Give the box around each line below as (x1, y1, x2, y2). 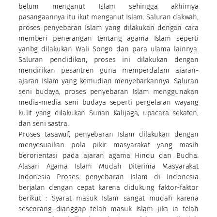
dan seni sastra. (18, 119, 71, 128)
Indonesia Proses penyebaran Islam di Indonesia (18, 172, 199, 181)
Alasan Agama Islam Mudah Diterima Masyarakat (18, 161, 199, 170)
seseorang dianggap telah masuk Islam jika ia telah (18, 204, 199, 213)
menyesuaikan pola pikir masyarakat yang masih (18, 140, 199, 149)
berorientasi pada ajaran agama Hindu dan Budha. (18, 151, 199, 160)
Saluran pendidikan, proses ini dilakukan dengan (18, 55, 199, 64)
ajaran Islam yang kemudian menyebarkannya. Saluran (18, 76, 199, 85)
